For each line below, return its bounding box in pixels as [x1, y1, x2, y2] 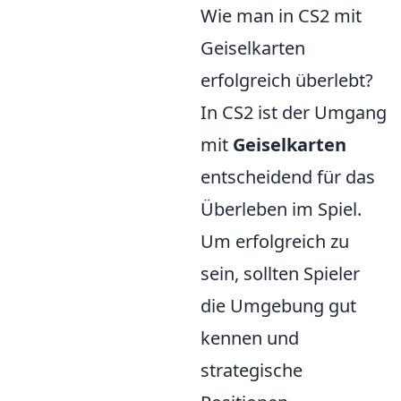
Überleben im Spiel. [200, 197, 362, 221]
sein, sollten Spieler [200, 261, 360, 286]
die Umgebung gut [200, 294, 356, 318]
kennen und [200, 326, 299, 350]
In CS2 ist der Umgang [200, 100, 387, 124]
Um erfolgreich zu [200, 229, 349, 253]
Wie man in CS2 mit [200, 4, 362, 28]
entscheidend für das [200, 165, 375, 189]
